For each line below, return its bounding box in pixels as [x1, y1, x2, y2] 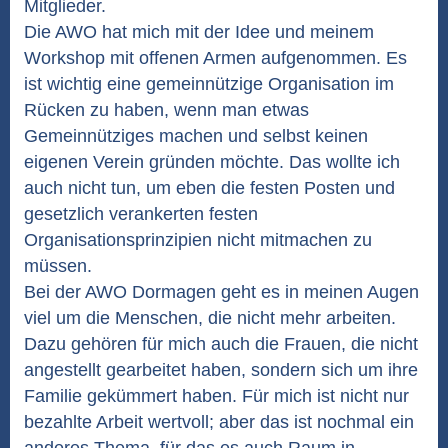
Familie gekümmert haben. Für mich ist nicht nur [24, 386, 409, 406]
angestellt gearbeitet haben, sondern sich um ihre [24, 360, 418, 380]
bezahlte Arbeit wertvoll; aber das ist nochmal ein [24, 412, 414, 432]
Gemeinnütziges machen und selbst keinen [24, 126, 368, 146]
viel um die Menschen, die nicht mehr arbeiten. [24, 308, 396, 328]
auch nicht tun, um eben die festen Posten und [24, 178, 395, 198]
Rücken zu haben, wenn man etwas [24, 100, 309, 120]
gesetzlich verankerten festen [24, 204, 258, 224]
